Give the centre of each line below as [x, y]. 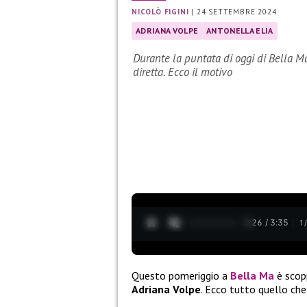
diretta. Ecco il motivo [183, 72]
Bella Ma [252, 275]
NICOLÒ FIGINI [160, 12]
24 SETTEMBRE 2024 [236, 12]
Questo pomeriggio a [181, 275]
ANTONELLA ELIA [240, 31]
